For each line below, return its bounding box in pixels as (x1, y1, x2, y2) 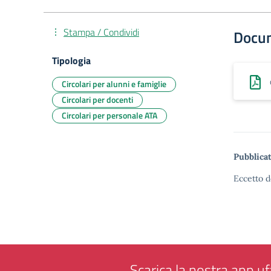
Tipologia (52, 53, 91, 68)
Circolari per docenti (62, 93, 133, 106)
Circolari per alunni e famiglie (62, 77, 166, 90)
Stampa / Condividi (64, 25, 139, 39)
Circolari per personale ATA (62, 109, 157, 122)
